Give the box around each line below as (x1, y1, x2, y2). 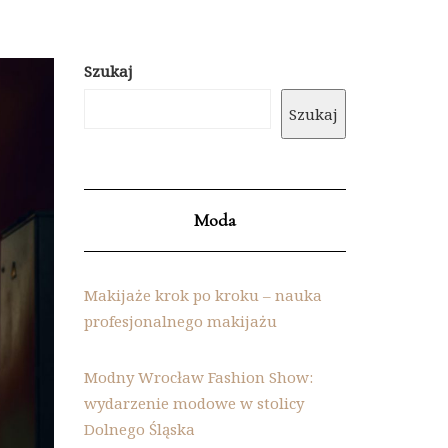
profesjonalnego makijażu (83, 311, 277, 331)
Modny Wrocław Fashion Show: (83, 367, 313, 387)
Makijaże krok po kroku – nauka (83, 285, 322, 305)
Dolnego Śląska (83, 419, 195, 439)
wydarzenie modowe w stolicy (83, 393, 304, 413)
